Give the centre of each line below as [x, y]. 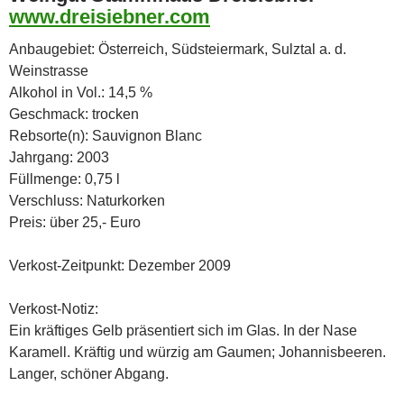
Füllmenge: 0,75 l [64, 179]
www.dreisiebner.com [110, 16]
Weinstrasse [49, 70]
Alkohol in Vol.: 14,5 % [81, 92]
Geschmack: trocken [74, 114]
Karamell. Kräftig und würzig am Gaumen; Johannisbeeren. [197, 352]
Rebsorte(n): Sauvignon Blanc [106, 135]
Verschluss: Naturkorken [87, 200]
